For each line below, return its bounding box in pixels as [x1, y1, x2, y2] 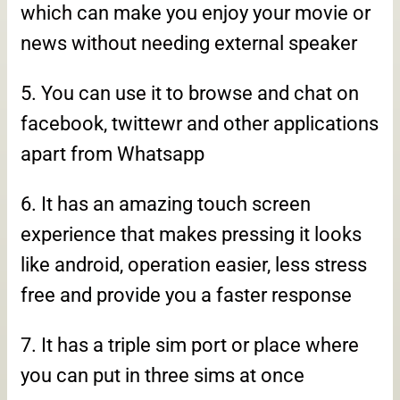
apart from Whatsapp [21, 143, 204, 166]
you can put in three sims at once [21, 364, 304, 387]
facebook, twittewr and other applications [21, 112, 379, 136]
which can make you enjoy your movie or [21, 2, 371, 25]
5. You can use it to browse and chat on [21, 82, 359, 105]
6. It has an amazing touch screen [21, 193, 311, 216]
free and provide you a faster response [21, 284, 352, 307]
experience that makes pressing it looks [21, 223, 362, 246]
